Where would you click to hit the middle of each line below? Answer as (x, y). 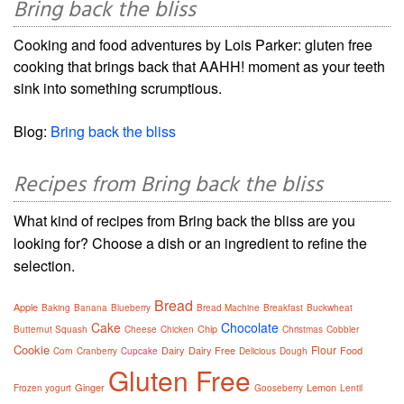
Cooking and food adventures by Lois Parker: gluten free (193, 45)
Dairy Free (212, 350)
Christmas (303, 330)
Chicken (177, 330)
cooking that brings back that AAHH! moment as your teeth (199, 67)
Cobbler (343, 330)
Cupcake (139, 351)
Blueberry (131, 308)
